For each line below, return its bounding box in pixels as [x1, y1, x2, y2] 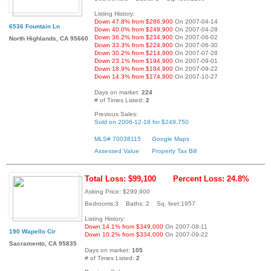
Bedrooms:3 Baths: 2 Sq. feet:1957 [85, 200, 195, 207]
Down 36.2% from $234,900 [94, 33, 173, 41]
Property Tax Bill [152, 147, 197, 154]
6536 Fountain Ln [9, 22, 60, 30]
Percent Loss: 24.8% [173, 174, 249, 183]
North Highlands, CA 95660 [9, 34, 88, 42]
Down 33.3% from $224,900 [94, 41, 173, 48]
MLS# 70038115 [94, 135, 141, 142]
